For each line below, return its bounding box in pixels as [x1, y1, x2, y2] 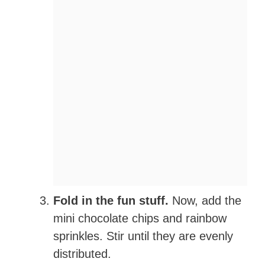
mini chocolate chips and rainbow [53, 212, 227, 225]
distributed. [53, 247, 111, 261]
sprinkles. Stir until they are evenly [53, 230, 233, 243]
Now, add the [169, 194, 241, 208]
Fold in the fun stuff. [53, 194, 169, 208]
